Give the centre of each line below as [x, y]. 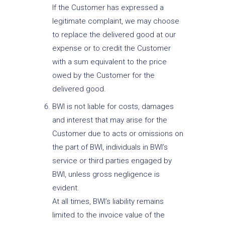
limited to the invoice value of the [108, 215]
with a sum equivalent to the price [109, 62]
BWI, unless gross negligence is [106, 174]
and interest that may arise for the [109, 120]
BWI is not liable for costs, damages [113, 106]
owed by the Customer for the [103, 76]
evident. [66, 188]
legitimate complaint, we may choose [116, 21]
